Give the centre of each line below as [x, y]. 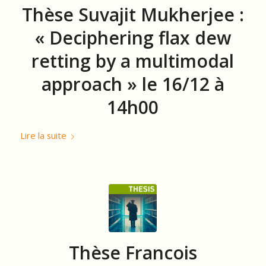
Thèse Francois [133, 252]
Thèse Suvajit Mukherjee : [133, 15]
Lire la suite [43, 135]
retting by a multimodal [133, 61]
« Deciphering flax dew [133, 38]
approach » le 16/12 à [133, 84]
